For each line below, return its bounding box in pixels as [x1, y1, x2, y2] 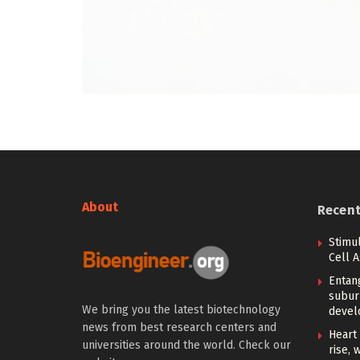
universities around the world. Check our [82, 337, 291, 352]
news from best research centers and [82, 320, 276, 334]
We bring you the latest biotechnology [82, 302, 280, 317]
